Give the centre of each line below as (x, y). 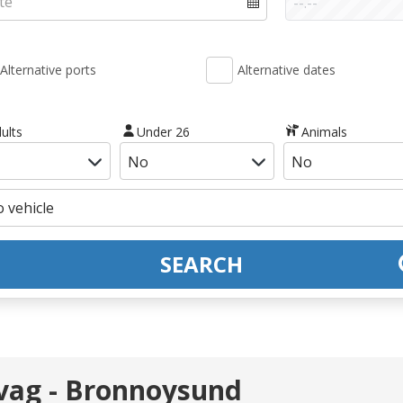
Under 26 (164, 131)
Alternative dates (287, 70)
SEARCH (201, 264)
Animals (324, 131)
